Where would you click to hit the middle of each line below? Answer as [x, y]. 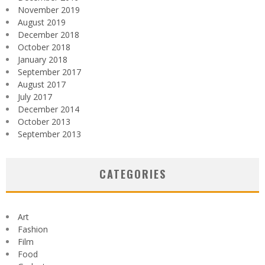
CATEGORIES [132, 174]
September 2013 [49, 134]
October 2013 [44, 121]
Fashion [33, 229]
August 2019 [42, 22]
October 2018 [44, 47]
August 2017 [42, 84]
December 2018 [49, 34]
